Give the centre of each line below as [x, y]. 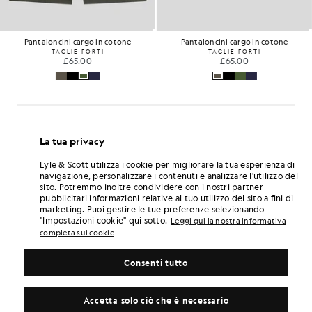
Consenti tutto [156, 262]
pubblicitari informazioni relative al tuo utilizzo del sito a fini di [167, 197]
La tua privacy [72, 140]
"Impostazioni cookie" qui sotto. [104, 220]
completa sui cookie [77, 233]
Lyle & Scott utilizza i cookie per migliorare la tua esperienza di [167, 164]
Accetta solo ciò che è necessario [156, 300]
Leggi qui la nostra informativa [228, 221]
